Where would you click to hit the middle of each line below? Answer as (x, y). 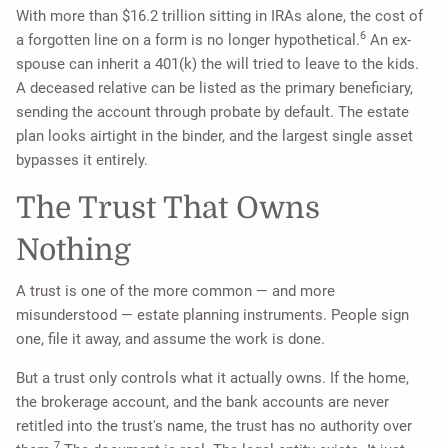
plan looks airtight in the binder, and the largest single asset (215, 136)
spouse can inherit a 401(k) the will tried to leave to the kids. (218, 64)
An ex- (389, 40)
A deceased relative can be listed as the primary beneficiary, (215, 88)
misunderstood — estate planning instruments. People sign (213, 314)
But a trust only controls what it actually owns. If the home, (213, 377)
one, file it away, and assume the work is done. (171, 338)
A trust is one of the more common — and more (176, 290)
